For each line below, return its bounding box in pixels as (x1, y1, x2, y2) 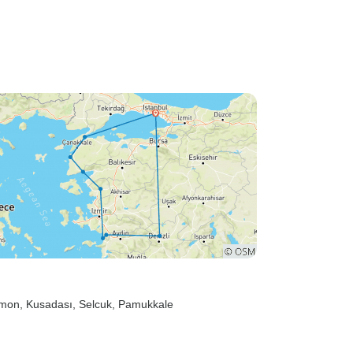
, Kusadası (20, 298, 72, 310)
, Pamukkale (112, 298, 173, 310)
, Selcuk (72, 298, 112, 310)
